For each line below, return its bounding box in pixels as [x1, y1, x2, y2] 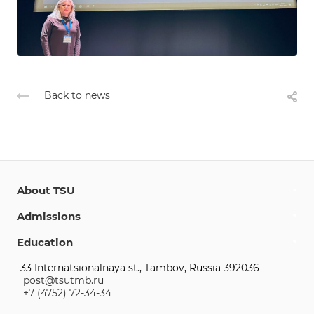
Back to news [44, 89, 110, 102]
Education [17, 235, 73, 250]
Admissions [17, 210, 81, 224]
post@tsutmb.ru [23, 274, 104, 287]
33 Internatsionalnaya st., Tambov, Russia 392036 [20, 261, 259, 275]
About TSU [17, 184, 75, 198]
